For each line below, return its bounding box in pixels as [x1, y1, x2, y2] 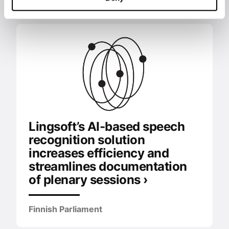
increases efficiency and [29, 145, 169, 161]
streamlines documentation [29, 158, 187, 174]
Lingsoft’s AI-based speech [29, 118, 185, 134]
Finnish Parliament [29, 203, 102, 214]
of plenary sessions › [29, 171, 148, 187]
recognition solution [29, 131, 145, 147]
